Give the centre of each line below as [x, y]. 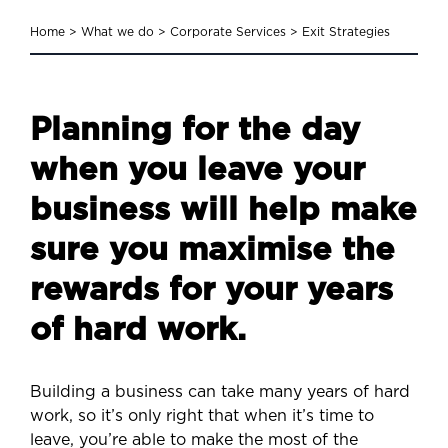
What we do [117, 32]
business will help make [223, 209]
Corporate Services [228, 32]
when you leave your [197, 169]
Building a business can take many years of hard [220, 391]
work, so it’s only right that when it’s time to [202, 415]
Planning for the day [195, 129]
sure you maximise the [212, 249]
